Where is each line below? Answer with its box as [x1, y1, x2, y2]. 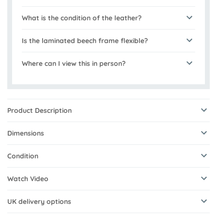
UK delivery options [7, 197, 71, 206]
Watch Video [7, 174, 48, 184]
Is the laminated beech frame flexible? [22, 36, 148, 46]
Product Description [7, 106, 72, 115]
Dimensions [7, 129, 44, 138]
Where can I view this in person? [22, 59, 125, 68]
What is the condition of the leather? [22, 14, 141, 23]
